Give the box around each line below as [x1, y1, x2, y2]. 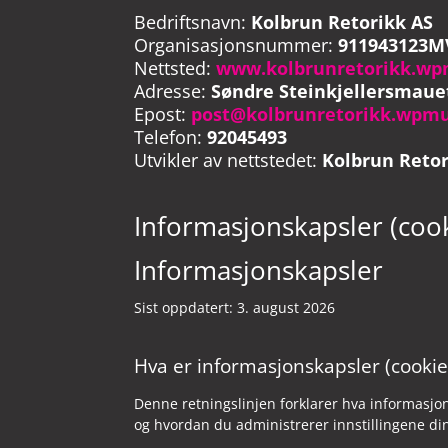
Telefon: [134, 125, 203, 150]
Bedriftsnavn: [134, 10, 247, 35]
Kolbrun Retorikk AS [251, 10, 434, 35]
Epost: [134, 102, 187, 127]
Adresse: [134, 79, 207, 104]
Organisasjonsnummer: [134, 33, 339, 58]
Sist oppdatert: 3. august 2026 [134, 298, 336, 318]
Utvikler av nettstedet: [134, 148, 318, 173]
